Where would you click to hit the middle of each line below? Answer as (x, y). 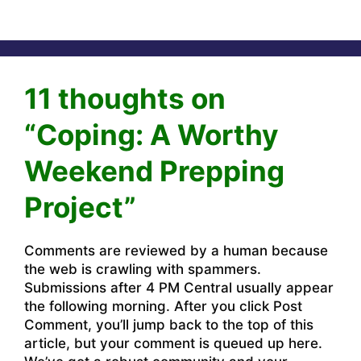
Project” (80, 207)
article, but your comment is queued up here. (173, 344)
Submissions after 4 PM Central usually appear (179, 288)
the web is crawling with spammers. (143, 270)
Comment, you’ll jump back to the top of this (169, 325)
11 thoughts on (125, 99)
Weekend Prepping (154, 171)
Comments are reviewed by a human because (176, 251)
